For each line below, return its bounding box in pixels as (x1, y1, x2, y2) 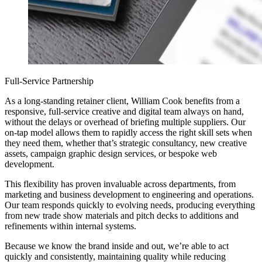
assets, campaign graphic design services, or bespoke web (5, 148, 217, 158)
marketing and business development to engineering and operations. (5, 189, 254, 199)
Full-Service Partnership (5, 75, 94, 86)
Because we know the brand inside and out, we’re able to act (5, 240, 229, 251)
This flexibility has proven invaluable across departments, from (5, 178, 236, 189)
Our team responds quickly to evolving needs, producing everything (5, 199, 255, 210)
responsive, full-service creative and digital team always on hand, (5, 106, 244, 116)
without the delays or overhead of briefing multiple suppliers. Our (5, 116, 246, 127)
